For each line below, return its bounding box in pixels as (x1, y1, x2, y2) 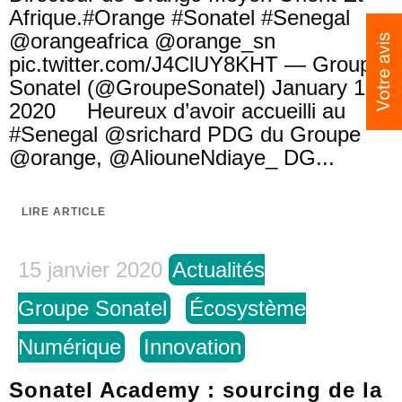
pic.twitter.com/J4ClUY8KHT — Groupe (9, 52, 383, 76)
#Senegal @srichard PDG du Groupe (9, 122, 361, 146)
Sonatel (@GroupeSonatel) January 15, (9, 75, 383, 100)
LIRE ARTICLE (22, 205, 106, 218)
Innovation (144, 335, 241, 359)
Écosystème (189, 296, 306, 320)
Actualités (172, 258, 265, 282)
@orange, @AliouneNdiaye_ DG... (9, 145, 335, 170)
